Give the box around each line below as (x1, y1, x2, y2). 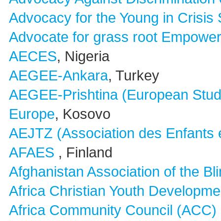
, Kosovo (55, 106, 110, 122)
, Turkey (108, 68, 159, 83)
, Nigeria (57, 48, 110, 64)
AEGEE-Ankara (9, 68, 108, 83)
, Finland (58, 145, 112, 160)
